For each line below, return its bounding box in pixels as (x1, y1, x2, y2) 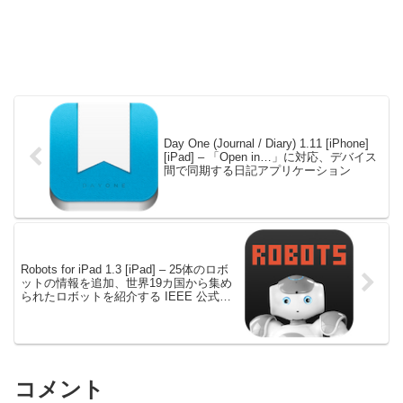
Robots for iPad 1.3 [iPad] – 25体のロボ (21, 263, 228, 277)
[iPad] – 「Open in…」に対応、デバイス (164, 149, 378, 164)
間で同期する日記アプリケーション (164, 163, 352, 177)
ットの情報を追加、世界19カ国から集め (21, 276, 232, 291)
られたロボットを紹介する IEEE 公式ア (21, 290, 231, 304)
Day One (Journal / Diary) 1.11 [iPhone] (164, 136, 370, 150)
